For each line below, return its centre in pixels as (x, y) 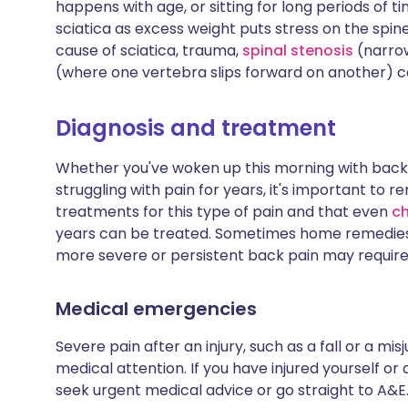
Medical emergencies (156, 309)
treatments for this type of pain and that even (224, 212)
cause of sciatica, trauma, (149, 51)
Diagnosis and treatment (196, 128)
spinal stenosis (298, 51)
